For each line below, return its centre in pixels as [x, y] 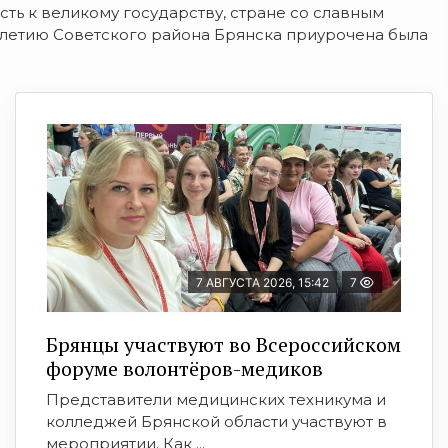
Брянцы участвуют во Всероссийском [223, 345]
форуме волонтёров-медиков [184, 369]
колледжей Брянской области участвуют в [216, 422]
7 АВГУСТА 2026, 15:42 [262, 283]
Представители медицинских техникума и [216, 400]
